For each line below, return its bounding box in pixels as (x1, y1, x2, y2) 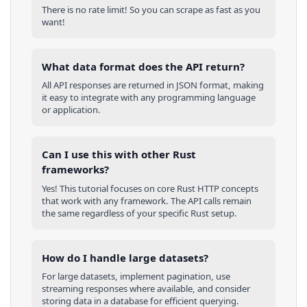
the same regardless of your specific (42, 206, 191, 219)
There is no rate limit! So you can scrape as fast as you (42, 3, 260, 16)
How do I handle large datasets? (42, 250, 208, 265)
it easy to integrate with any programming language (42, 91, 256, 104)
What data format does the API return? (42, 59, 245, 73)
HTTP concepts (195, 182, 258, 195)
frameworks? (42, 162, 109, 177)
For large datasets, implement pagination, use (42, 270, 230, 283)
